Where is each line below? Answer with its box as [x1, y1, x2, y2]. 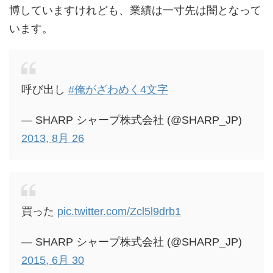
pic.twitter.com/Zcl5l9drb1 [57, 205, 181, 218]
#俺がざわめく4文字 [68, 83, 168, 96]
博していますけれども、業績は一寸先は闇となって [9, 4, 261, 17]
